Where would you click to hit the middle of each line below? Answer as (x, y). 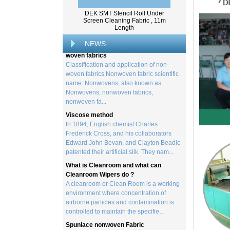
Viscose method (89, 100)
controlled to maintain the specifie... (115, 197)
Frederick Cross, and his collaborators (119, 119)
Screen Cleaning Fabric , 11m (124, 21)
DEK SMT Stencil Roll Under (124, 13)
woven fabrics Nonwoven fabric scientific (122, 59)
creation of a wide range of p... (108, 18)
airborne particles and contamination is (120, 187)
